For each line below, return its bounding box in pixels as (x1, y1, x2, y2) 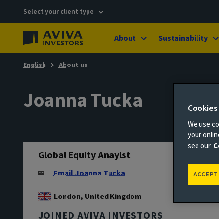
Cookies (188, 102, 218, 115)
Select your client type (23, 6, 95, 17)
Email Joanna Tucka (53, 168, 125, 179)
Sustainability (158, 33, 208, 44)
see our (188, 141, 211, 152)
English (23, 60, 46, 70)
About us (58, 60, 88, 70)
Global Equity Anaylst (38, 148, 131, 162)
